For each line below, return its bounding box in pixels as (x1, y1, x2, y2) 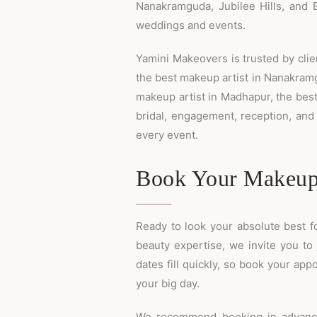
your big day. (136, 277, 200, 290)
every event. (136, 128, 198, 142)
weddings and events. (136, 18, 246, 32)
